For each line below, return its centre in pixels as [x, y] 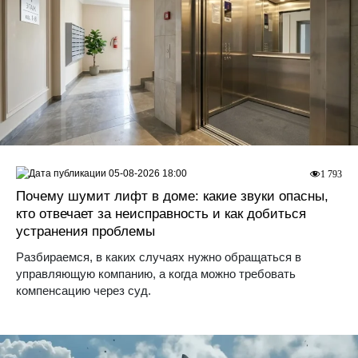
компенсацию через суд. [84, 291]
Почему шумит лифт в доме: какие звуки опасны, [172, 197]
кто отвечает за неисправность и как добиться [161, 214]
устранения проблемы [86, 232]
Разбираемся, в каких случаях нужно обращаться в [159, 257]
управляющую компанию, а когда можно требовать [156, 274]
